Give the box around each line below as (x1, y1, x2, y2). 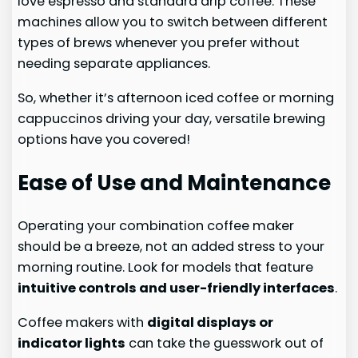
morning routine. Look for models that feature (18, 258, 314, 277)
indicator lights (18, 333, 126, 352)
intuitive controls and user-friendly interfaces (18, 279, 336, 298)
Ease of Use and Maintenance (18, 168, 332, 197)
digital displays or (147, 312, 274, 332)
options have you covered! (18, 129, 191, 149)
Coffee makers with (18, 312, 148, 332)
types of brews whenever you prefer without (18, 34, 300, 53)
